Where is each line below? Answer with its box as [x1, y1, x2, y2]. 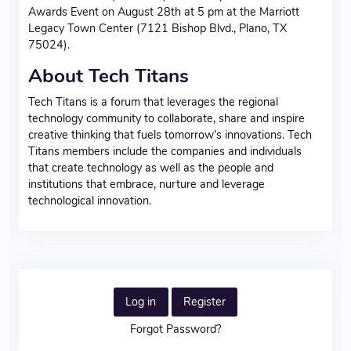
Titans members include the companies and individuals [28, 143, 302, 159]
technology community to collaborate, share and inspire [28, 110, 305, 126]
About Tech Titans [28, 62, 189, 89]
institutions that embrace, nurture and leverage [28, 175, 265, 192]
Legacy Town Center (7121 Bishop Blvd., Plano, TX [28, 20, 287, 36]
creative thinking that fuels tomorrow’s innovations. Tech [28, 126, 312, 143]
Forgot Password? [130, 321, 221, 338]
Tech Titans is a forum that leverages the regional [28, 93, 278, 110]
